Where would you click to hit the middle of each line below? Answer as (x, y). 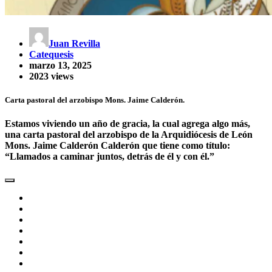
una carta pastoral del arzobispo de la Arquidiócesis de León (129, 135)
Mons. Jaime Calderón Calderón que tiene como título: (117, 146)
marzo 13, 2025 (60, 65)
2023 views (51, 76)
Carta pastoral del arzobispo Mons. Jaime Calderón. (95, 100)
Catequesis (51, 54)
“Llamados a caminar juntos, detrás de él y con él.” (110, 157)
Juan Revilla (74, 43)
